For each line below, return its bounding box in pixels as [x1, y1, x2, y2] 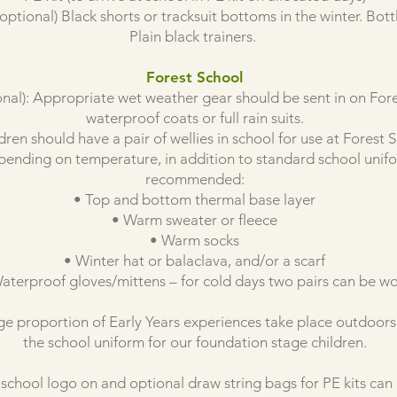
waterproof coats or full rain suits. [85, 109, 304, 127]
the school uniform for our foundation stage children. [22, 333, 367, 351]
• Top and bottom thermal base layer [74, 191, 315, 208]
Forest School [146, 68, 243, 86]
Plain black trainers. [129, 27, 260, 45]
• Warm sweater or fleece [112, 211, 277, 229]
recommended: [144, 170, 245, 188]
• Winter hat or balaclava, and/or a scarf [64, 252, 325, 269]
